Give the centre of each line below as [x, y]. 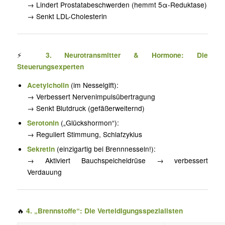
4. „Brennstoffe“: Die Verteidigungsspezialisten [104, 211]
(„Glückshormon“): [89, 123]
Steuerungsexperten [50, 66]
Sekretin [41, 149]
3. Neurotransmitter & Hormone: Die [127, 54]
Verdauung [45, 172]
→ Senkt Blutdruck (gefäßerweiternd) [86, 108]
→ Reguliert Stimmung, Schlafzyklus [85, 134]
